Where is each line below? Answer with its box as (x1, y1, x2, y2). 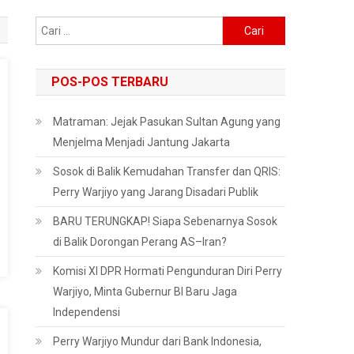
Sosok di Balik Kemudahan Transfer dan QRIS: (53, 165, 281, 178)
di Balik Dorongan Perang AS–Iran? (53, 235, 228, 248)
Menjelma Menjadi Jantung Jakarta (53, 136, 231, 149)
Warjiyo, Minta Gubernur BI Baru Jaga (53, 285, 238, 298)
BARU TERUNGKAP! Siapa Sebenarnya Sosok (53, 215, 278, 228)
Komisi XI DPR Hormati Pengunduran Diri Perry (53, 265, 283, 277)
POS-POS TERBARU (51, 74, 169, 89)
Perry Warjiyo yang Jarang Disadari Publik (53, 186, 259, 198)
